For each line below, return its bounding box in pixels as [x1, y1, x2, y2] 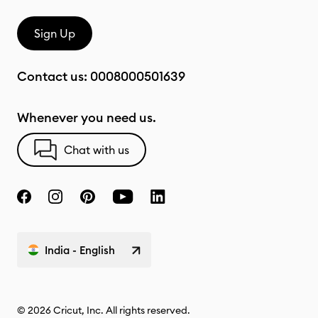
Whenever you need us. [17, 109, 156, 126]
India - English [45, 243, 115, 257]
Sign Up [34, 26, 75, 40]
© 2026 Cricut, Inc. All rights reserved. [17, 304, 190, 317]
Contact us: [17, 68, 90, 84]
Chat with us [64, 143, 129, 157]
